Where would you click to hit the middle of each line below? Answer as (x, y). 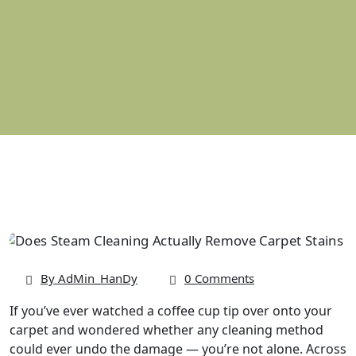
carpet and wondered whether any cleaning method (166, 330)
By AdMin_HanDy (89, 279)
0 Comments (219, 279)
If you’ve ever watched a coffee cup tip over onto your (171, 311)
